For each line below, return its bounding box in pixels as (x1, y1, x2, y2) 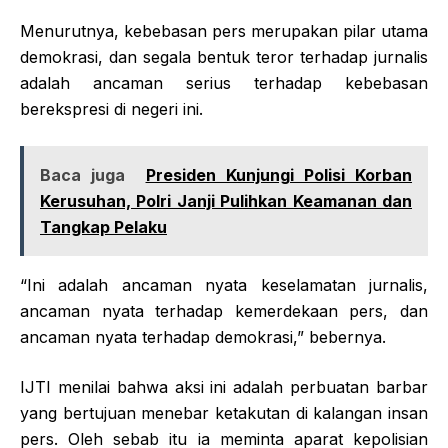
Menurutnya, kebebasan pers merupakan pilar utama (20, 20, 428, 41)
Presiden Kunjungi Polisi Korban (145, 164, 413, 185)
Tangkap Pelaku (40, 216, 167, 237)
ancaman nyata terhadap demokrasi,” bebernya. (20, 326, 386, 347)
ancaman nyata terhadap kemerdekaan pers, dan (20, 300, 428, 321)
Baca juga (40, 164, 126, 185)
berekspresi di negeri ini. (20, 98, 203, 119)
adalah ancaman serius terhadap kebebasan (20, 72, 428, 93)
